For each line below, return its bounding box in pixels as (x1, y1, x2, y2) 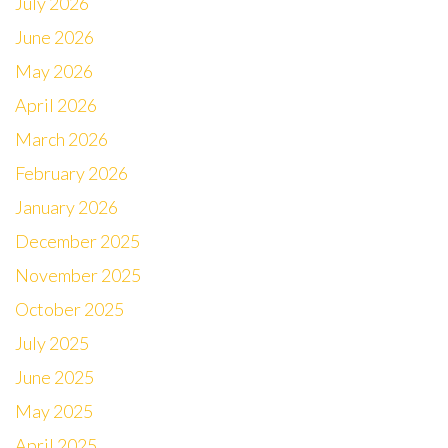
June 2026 (15, 26, 94, 48)
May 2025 (15, 400, 93, 422)
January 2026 (15, 196, 118, 218)
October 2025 (15, 298, 124, 320)
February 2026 (15, 162, 128, 184)
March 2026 (15, 128, 108, 150)
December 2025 (15, 230, 140, 252)
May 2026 (15, 60, 93, 82)
